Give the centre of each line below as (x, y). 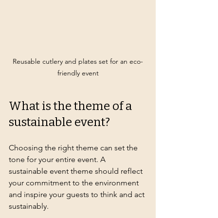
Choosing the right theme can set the (74, 148)
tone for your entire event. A (58, 160)
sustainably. (29, 206)
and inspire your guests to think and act (78, 195)
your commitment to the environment (75, 183)
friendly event (78, 73)
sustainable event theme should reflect (77, 171)
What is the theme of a (72, 106)
